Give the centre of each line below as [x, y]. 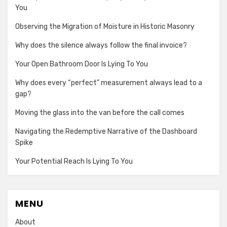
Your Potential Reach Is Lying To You [74, 161]
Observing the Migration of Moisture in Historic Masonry [105, 26]
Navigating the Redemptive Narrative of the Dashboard [106, 131]
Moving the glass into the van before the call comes [100, 112]
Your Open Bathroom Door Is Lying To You [82, 64]
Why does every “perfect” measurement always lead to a [109, 83]
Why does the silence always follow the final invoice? [101, 45]
